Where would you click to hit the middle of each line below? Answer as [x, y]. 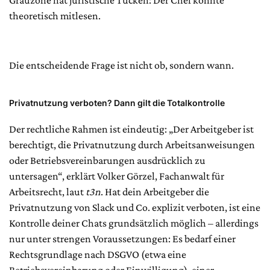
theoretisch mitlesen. [55, 16]
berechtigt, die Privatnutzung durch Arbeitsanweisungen [132, 145]
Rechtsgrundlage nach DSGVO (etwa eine [98, 255]
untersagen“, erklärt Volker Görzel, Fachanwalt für [117, 176]
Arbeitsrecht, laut [47, 192]
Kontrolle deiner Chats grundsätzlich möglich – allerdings [134, 223]
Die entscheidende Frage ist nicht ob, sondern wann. [121, 65]
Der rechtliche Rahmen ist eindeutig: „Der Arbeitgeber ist [131, 129]
